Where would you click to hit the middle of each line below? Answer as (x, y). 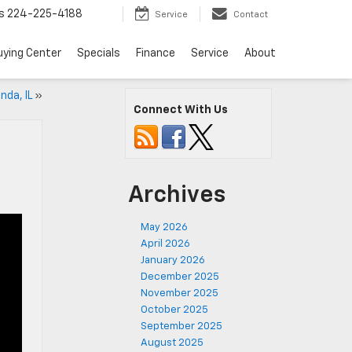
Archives (177, 196)
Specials (99, 54)
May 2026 (164, 227)
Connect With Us (181, 110)
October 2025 (174, 310)
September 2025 (181, 326)
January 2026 (173, 260)
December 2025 (180, 277)
